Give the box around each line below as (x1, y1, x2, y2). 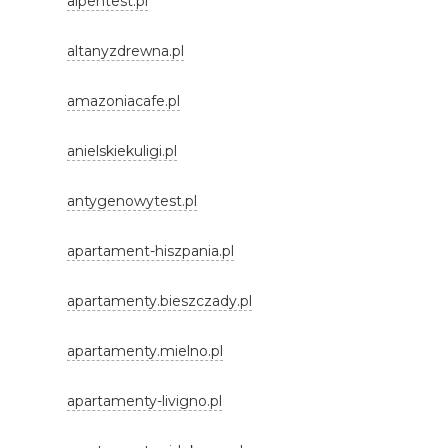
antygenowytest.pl (67, 192, 198, 210)
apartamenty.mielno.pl (67, 342, 224, 360)
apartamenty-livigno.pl (67, 392, 223, 410)
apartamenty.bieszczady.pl (67, 292, 253, 310)
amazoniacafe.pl (67, 92, 181, 110)
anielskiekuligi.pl (67, 142, 178, 160)
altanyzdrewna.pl (67, 42, 185, 60)
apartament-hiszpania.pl (67, 242, 235, 260)
